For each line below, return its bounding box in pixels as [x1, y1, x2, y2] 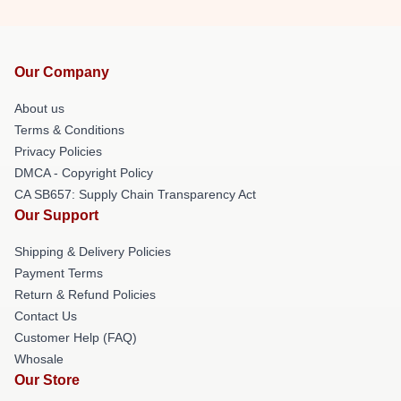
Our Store [14, 372, 80, 388]
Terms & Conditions [14, 123, 124, 137]
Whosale [14, 352, 64, 366]
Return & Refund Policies [14, 287, 156, 302]
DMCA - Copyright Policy [14, 166, 153, 180]
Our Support [14, 208, 98, 223]
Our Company [14, 64, 109, 80]
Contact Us [14, 309, 77, 323]
